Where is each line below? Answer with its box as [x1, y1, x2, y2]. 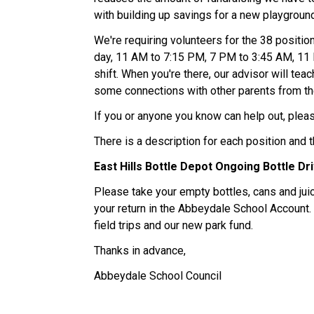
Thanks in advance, [94, 243, 189, 257]
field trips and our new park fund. [94, 218, 262, 232]
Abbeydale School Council [94, 268, 222, 282]
